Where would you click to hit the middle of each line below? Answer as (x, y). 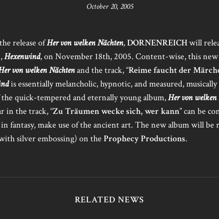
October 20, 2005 (109, 7)
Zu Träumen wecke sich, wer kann (116, 111)
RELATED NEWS (109, 200)
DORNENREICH (157, 43)
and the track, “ (102, 70)
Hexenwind (22, 56)
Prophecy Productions (144, 139)
